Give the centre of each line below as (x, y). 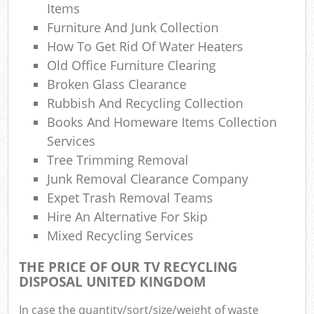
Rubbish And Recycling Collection (145, 103)
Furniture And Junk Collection (133, 27)
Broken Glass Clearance (117, 84)
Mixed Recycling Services (121, 235)
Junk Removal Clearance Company (148, 178)
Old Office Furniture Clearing (132, 65)
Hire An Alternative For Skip (128, 216)
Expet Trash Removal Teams (130, 197)
